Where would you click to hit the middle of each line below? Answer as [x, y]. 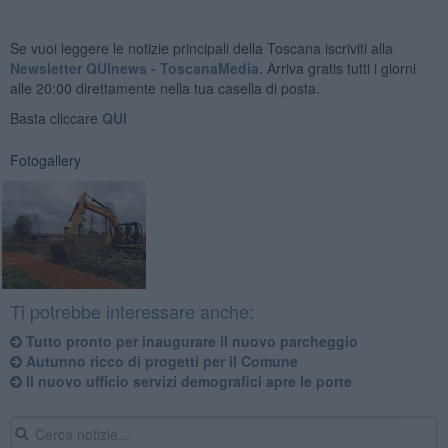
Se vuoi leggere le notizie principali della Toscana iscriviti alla [201, 47]
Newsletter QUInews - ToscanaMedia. [136, 67]
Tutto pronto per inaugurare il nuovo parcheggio [189, 340]
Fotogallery [45, 159]
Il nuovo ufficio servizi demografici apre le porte [186, 380]
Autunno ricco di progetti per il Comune [159, 360]
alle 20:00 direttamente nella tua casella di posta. [164, 87]
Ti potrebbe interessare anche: [131, 310]
